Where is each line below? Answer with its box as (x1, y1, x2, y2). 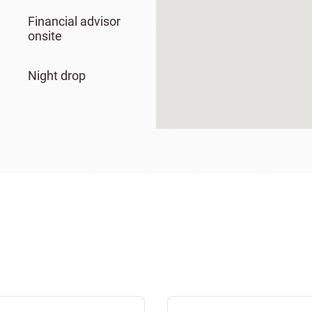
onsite (27, 29, 62, 43)
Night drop (27, 68, 86, 83)
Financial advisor (27, 14, 120, 29)
